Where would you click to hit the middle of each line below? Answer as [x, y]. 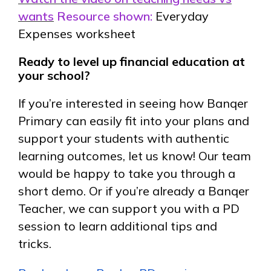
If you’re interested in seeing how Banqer [133, 103]
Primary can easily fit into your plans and [134, 120]
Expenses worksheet [77, 34]
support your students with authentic [124, 138]
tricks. [35, 243]
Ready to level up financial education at [132, 62]
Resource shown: [105, 16]
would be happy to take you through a [127, 173]
